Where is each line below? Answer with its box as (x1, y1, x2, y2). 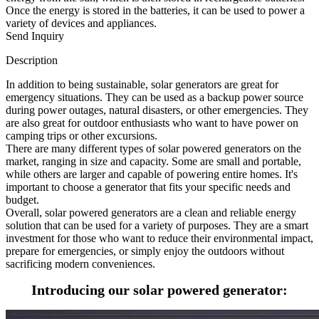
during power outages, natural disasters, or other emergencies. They (6, 103, 308, 116)
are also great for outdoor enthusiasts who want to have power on (6, 116, 298, 129)
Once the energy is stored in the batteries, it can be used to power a (6, 4, 305, 16)
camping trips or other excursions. (6, 129, 157, 142)
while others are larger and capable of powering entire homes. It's (6, 167, 298, 180)
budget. (6, 193, 39, 206)
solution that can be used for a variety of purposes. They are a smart (6, 219, 308, 231)
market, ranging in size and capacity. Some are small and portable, (6, 155, 301, 167)
